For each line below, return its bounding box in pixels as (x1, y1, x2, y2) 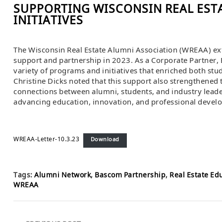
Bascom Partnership (95, 170, 166, 180)
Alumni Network (34, 170, 91, 180)
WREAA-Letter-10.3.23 (13, 135, 79, 145)
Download (90, 136, 119, 144)
